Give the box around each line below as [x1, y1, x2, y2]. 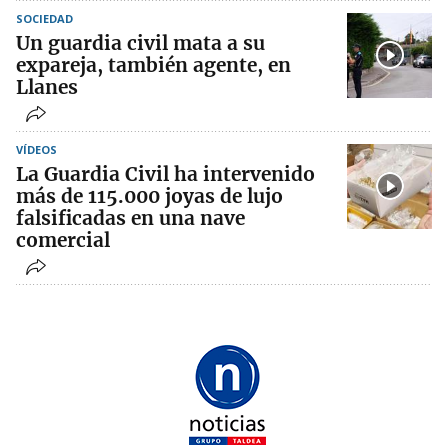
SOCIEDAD [16, 10, 73, 26]
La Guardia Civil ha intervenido [16, 161, 315, 186]
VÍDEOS [16, 141, 57, 157]
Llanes [16, 74, 78, 99]
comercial [16, 227, 110, 252]
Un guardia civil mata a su [16, 30, 265, 55]
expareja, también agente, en [16, 52, 291, 77]
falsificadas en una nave [16, 205, 245, 230]
